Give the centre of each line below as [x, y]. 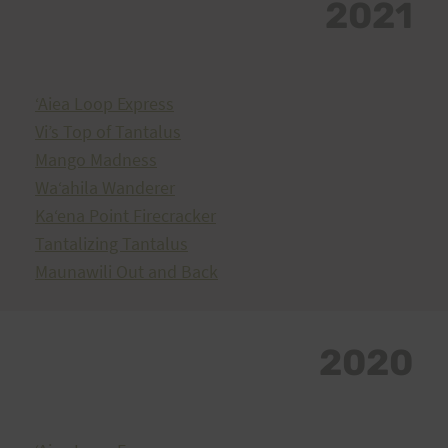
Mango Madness [96, 159]
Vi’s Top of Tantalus [108, 131]
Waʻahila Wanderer [105, 187]
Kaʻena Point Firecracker [125, 215]
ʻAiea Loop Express [104, 103]
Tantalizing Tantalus [111, 243]
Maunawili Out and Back [126, 271]
